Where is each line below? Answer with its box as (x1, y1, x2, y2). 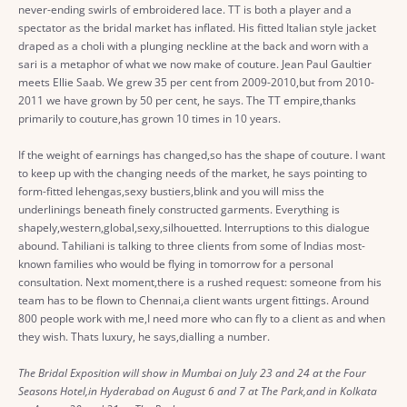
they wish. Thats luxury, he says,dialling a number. (18, 329, 270, 344)
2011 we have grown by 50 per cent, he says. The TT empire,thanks (18, 93, 356, 108)
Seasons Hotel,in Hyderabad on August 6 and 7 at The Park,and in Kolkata (18, 383, 377, 399)
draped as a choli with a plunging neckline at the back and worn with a (18, 38, 369, 54)
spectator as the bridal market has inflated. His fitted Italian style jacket (18, 20, 376, 35)
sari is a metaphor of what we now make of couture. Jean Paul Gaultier (18, 56, 372, 72)
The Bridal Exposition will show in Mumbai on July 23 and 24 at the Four (18, 365, 366, 381)
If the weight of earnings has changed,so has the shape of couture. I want (18, 147, 385, 163)
